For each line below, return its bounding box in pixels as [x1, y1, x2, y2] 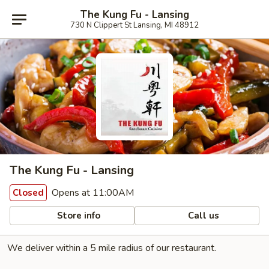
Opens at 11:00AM [49, 186, 134, 199]
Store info [55, 209, 101, 222]
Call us [186, 209, 220, 222]
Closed [13, 187, 44, 199]
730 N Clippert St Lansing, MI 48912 [70, 19, 199, 31]
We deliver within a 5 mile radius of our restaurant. [7, 241, 216, 255]
